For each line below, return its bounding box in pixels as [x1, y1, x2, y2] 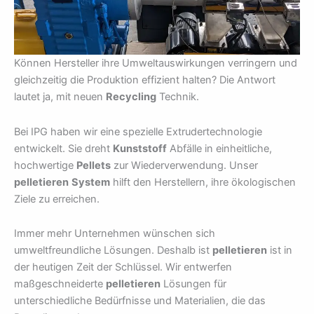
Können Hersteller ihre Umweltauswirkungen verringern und [14, 57, 297, 70]
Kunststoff [113, 142, 167, 155]
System [71, 175, 110, 189]
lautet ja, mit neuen [14, 90, 106, 104]
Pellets [76, 158, 111, 172]
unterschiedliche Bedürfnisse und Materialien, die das [14, 294, 266, 308]
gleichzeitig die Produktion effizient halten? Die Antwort [14, 74, 275, 87]
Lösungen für [161, 278, 226, 291]
